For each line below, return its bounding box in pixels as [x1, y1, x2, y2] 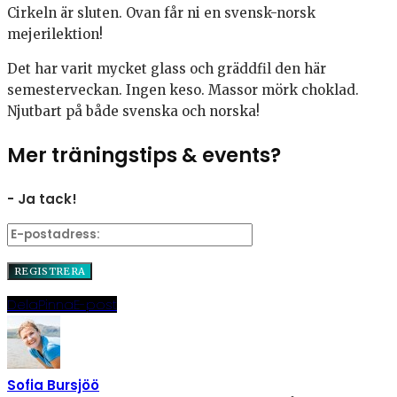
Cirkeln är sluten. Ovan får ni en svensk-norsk [7, 4, 315, 22]
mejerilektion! [7, 26, 103, 43]
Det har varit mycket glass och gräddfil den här [7, 60, 326, 78]
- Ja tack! [7, 189, 77, 208]
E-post [74, 294, 117, 314]
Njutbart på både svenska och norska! [7, 103, 260, 121]
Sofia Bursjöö [7, 375, 99, 394]
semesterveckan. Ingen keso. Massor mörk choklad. [7, 82, 359, 99]
